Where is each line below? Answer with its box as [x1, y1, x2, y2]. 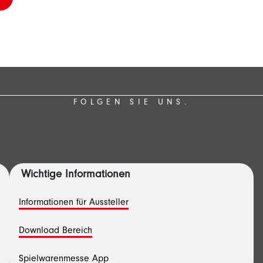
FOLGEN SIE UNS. [73, 99, 190, 107]
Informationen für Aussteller [19, 198, 129, 208]
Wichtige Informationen [21, 170, 130, 181]
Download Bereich [19, 227, 92, 236]
